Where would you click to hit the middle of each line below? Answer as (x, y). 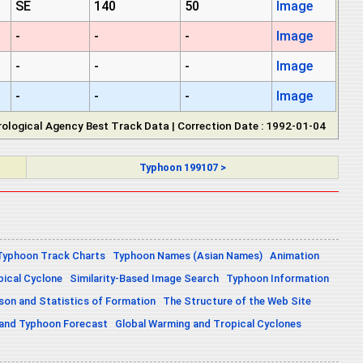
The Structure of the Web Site (237, 301)
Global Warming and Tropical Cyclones (208, 323)
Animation (295, 255)
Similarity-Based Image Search (144, 278)
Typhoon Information (278, 278)
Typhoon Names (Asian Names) (188, 255)
